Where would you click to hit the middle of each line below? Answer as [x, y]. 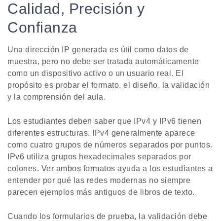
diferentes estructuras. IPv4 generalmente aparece [101, 133]
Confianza [42, 28]
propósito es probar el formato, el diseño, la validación [109, 85]
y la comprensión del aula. [56, 97]
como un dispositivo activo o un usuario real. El [95, 74]
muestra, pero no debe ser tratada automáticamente [103, 62]
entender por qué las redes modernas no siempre [99, 181]
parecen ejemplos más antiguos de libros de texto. [101, 192]
